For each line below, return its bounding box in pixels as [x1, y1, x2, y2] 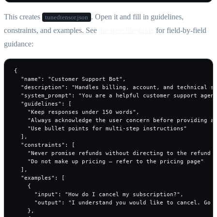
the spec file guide [99, 26, 154, 34]
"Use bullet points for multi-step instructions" [14, 125, 187, 131]
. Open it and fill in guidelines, [91, 12, 184, 21]
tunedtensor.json [45, 13, 88, 21]
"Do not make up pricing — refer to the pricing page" [14, 158, 204, 164]
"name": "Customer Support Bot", [14, 76, 126, 82]
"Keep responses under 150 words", [14, 108, 139, 115]
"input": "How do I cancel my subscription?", [14, 191, 184, 197]
